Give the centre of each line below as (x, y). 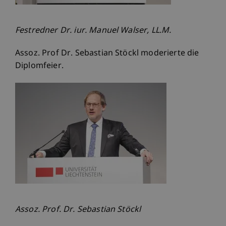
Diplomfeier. (39, 67)
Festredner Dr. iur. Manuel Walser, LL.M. (93, 31)
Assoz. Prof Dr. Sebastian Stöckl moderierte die (107, 54)
